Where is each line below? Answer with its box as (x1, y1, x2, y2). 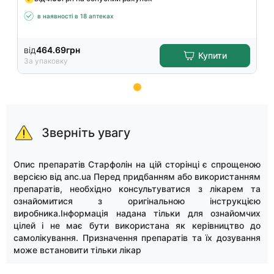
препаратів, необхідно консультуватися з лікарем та (13, 183, 261, 194)
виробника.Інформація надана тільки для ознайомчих (13, 208, 261, 218)
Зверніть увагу (42, 125, 130, 140)
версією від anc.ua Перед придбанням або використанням (13, 171, 261, 182)
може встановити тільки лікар (13, 245, 141, 255)
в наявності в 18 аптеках (37, 12, 114, 20)
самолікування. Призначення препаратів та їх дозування (13, 232, 261, 243)
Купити (198, 50, 227, 61)
